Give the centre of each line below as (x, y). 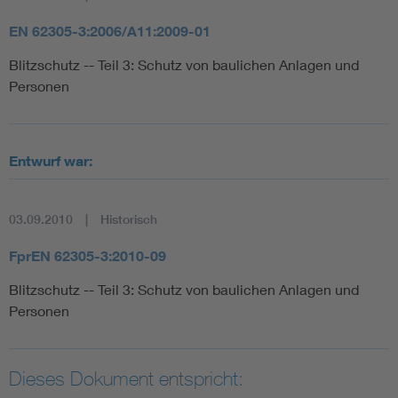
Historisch (129, 219)
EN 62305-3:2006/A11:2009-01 (110, 31)
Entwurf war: (51, 160)
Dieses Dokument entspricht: (126, 378)
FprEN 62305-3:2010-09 (88, 255)
